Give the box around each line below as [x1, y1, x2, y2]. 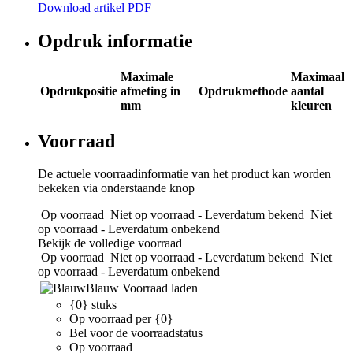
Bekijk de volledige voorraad [38, 236, 182, 251]
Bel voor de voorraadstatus [69, 326, 203, 340]
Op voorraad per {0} [69, 312, 173, 326]
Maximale [121, 69, 173, 84]
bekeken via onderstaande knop [38, 181, 195, 195]
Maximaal [291, 69, 344, 84]
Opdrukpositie [40, 84, 117, 98]
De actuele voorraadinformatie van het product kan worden [38, 167, 331, 181]
